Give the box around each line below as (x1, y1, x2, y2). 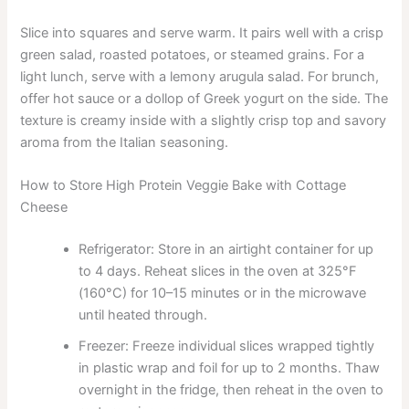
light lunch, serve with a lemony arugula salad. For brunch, (20, 68, 380, 86)
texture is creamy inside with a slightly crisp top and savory (20, 112, 387, 130)
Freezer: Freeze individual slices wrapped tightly (79, 338, 375, 355)
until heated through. (79, 307, 208, 324)
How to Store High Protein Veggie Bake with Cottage (20, 177, 347, 194)
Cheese (20, 199, 68, 216)
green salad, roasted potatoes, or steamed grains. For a (20, 47, 365, 64)
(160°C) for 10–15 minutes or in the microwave (79, 285, 367, 302)
